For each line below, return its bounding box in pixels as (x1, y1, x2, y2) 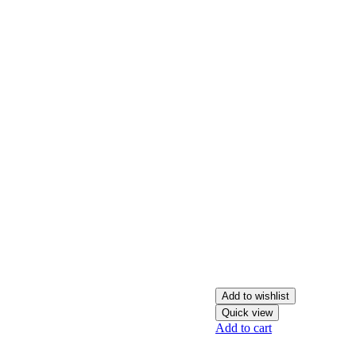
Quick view (222, 307, 273, 319)
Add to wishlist (222, 290, 290, 302)
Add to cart (215, 321, 273, 335)
